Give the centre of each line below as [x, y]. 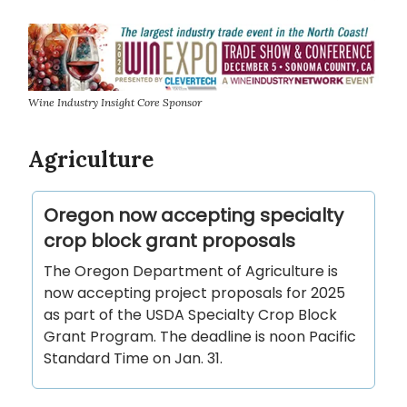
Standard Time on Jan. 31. [133, 358]
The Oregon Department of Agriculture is [191, 271]
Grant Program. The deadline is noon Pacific [200, 336]
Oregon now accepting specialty [194, 215]
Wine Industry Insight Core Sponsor [115, 102]
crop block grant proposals [169, 240]
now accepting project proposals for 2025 [194, 293]
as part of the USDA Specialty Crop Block [190, 314]
